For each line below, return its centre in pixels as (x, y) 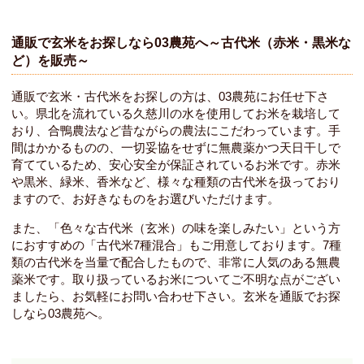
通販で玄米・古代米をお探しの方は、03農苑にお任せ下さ (171, 97)
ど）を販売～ (51, 61)
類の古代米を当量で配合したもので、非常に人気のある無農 (176, 262)
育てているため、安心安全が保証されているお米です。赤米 (176, 165)
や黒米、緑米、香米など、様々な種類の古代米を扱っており (176, 182)
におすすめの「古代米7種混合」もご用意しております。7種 (177, 245)
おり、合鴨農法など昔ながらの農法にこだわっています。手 (176, 131)
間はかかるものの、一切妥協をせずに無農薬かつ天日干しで (176, 148)
